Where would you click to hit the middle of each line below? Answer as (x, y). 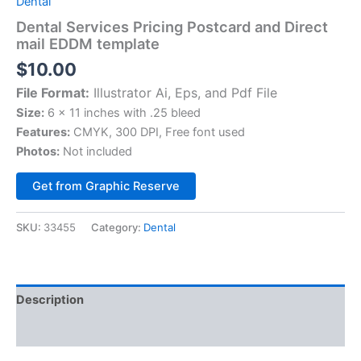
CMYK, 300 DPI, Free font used (158, 132)
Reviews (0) (51, 331)
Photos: (38, 151)
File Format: (53, 92)
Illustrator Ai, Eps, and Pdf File (183, 92)
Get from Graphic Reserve (106, 187)
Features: (43, 132)
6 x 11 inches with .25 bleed (122, 112)
